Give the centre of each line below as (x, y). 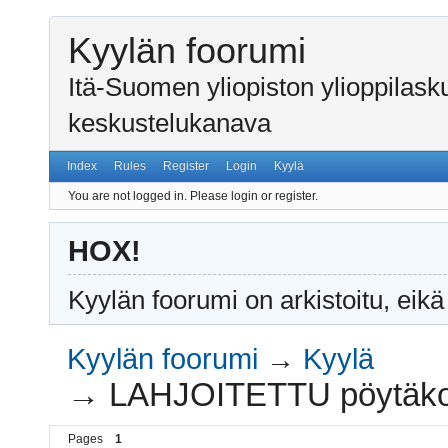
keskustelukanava (169, 123)
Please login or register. (254, 195)
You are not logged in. (127, 195)
